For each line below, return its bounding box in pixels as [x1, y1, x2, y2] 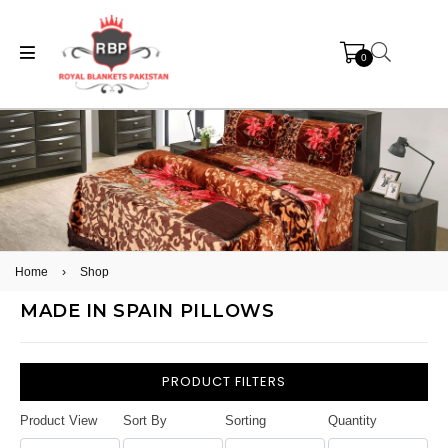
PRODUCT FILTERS [162, 372, 286, 392]
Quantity [327, 413, 377, 429]
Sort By [122, 413, 167, 429]
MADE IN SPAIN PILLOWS [20, 300, 275, 323]
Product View [20, 413, 97, 429]
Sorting [225, 413, 267, 429]
